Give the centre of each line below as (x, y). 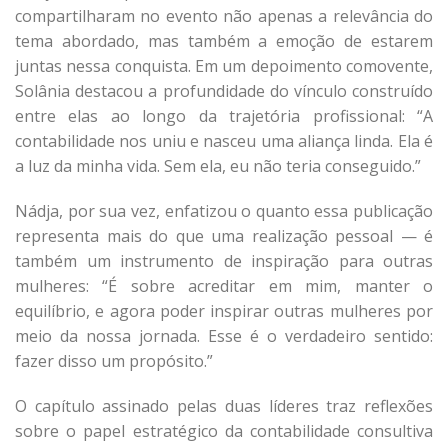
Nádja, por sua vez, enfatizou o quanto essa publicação (224, 211)
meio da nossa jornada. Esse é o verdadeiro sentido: (224, 336)
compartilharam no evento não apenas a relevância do (224, 16)
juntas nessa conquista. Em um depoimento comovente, (224, 66)
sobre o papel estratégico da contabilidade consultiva (224, 431)
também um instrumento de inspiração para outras (224, 261)
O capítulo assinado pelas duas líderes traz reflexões (224, 406)
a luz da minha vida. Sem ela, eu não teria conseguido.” (218, 166)
